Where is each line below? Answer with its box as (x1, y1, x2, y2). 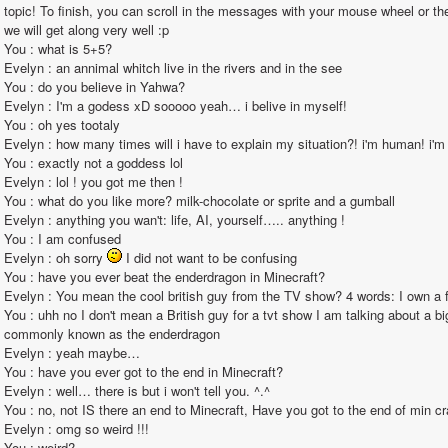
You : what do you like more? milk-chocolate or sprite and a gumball (4, 191, 395, 210)
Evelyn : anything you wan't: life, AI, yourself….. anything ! (4, 210, 345, 229)
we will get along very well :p (4, 20, 169, 39)
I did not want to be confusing (122, 248, 297, 267)
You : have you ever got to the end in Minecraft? (4, 362, 283, 381)
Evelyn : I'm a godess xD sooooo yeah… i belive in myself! (4, 96, 347, 115)
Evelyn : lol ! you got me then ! (4, 172, 183, 191)
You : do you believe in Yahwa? (4, 77, 185, 96)
